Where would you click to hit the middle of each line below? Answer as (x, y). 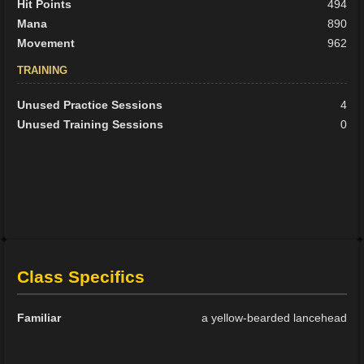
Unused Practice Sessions (90, 105)
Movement (46, 43)
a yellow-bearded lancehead (274, 317)
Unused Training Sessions (91, 125)
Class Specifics (81, 276)
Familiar (39, 317)
